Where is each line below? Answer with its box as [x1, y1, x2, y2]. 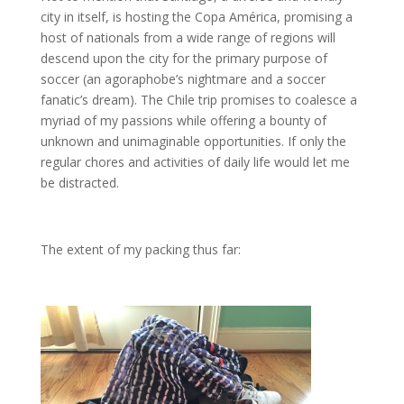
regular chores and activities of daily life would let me [40, 153, 350, 170]
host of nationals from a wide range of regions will [40, 29, 335, 46]
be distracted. [40, 174, 119, 191]
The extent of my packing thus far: [40, 241, 241, 258]
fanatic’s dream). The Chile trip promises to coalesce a [40, 91, 357, 108]
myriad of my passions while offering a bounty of [40, 112, 326, 129]
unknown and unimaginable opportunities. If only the [40, 133, 346, 150]
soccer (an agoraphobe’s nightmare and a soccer [40, 70, 326, 87]
